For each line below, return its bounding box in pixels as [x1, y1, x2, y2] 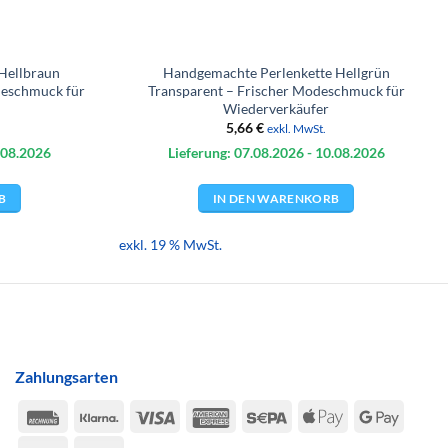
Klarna [118, 405, 164, 425]
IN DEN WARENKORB [212, 191, 340, 205]
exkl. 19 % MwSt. [119, 235, 223, 253]
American [230, 405, 296, 425]
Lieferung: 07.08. [167, 145, 272, 162]
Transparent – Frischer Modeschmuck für [147, 81, 405, 99]
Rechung [62, 405, 122, 425]
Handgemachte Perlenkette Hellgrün [162, 63, 390, 81]
